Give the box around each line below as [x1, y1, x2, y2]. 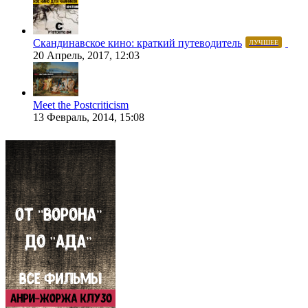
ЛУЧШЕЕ [249, 38, 278, 47]
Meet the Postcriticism [33, 99, 129, 111]
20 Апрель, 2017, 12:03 [33, 49, 140, 62]
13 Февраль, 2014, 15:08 [33, 111, 144, 124]
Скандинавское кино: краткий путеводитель [33, 37, 242, 49]
